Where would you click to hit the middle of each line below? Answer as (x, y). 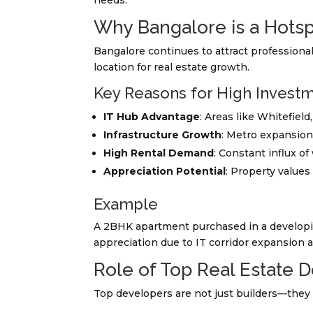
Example (126, 204)
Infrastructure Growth (163, 135)
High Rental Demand (159, 153)
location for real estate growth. (172, 67)
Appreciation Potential (165, 172)
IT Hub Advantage (152, 117)
